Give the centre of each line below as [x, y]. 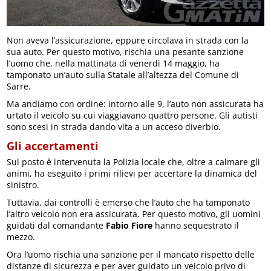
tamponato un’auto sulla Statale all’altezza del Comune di [123, 75]
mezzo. [21, 237]
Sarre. [19, 87]
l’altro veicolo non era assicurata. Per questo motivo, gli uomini [134, 214]
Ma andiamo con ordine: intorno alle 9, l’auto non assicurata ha [135, 104]
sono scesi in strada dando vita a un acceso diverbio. [114, 127]
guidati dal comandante [57, 226]
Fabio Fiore [129, 226]
